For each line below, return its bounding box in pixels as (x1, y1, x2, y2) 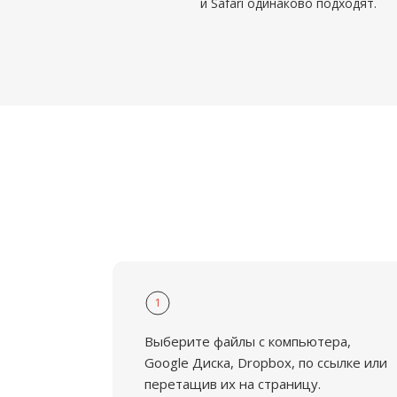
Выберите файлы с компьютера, (144, 332, 351, 350)
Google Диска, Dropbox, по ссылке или (144, 354, 387, 371)
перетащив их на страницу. (144, 375, 321, 393)
